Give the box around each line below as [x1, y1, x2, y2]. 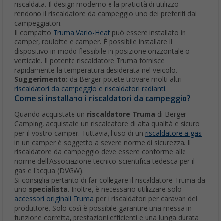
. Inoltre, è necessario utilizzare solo [68, 185, 182, 194]
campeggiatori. [14, 19, 62, 28]
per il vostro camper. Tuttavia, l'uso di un [14, 129, 145, 138]
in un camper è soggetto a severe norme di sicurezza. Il [14, 139, 191, 147]
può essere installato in [110, 29, 186, 37]
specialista [29, 185, 68, 194]
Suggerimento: [14, 75, 68, 84]
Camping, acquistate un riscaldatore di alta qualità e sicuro [14, 120, 200, 128]
